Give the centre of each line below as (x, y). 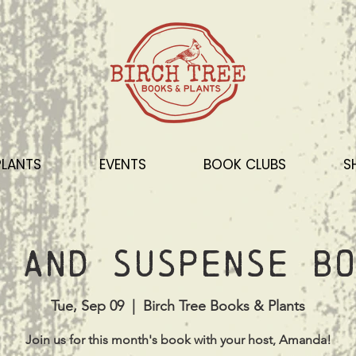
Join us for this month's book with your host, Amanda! (178, 340)
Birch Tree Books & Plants (224, 306)
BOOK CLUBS (245, 164)
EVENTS (122, 164)
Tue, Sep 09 (87, 306)
